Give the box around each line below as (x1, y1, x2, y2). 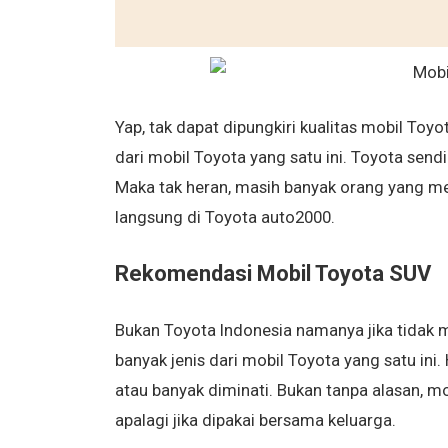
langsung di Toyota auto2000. (114, 207, 335, 227)
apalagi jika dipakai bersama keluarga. (114, 410, 396, 430)
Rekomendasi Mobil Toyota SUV (114, 261, 431, 286)
